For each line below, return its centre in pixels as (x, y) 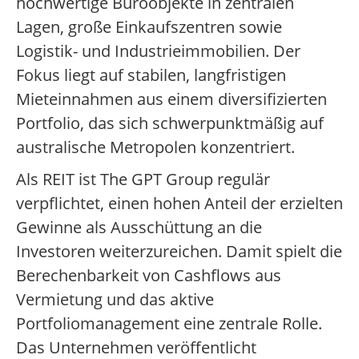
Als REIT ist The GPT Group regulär (143, 179)
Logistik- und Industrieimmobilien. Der (158, 51)
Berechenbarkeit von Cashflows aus (149, 276)
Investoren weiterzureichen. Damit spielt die (179, 252)
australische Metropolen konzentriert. (155, 147)
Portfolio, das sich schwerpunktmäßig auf (170, 123)
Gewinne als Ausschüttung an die (139, 228)
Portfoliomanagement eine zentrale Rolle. (169, 324)
